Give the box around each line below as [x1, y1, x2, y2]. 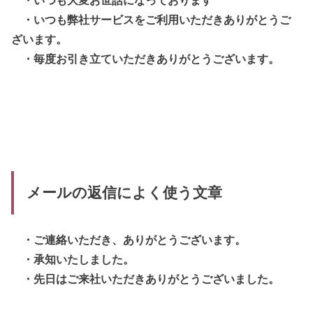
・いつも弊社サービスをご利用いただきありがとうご [11, 13, 291, 26]
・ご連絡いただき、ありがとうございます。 [11, 233, 247, 246]
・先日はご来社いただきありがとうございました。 [11, 272, 280, 285]
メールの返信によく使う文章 [26, 184, 222, 202]
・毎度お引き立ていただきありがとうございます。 [11, 52, 280, 65]
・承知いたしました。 [11, 252, 135, 265]
